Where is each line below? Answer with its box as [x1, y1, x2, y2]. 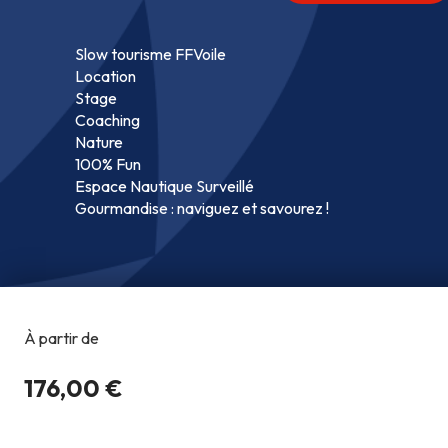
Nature [75, 131, 123, 152]
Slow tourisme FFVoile [75, 43, 226, 64]
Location [75, 65, 136, 86]
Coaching [75, 109, 140, 130]
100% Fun [75, 153, 141, 174]
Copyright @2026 [305, 401, 417, 420]
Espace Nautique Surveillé [75, 175, 254, 196]
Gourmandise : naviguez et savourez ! [75, 197, 329, 218]
